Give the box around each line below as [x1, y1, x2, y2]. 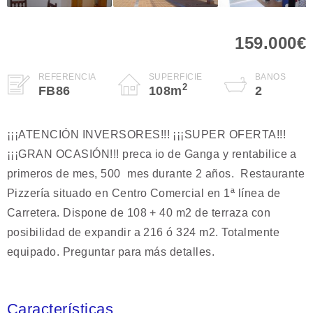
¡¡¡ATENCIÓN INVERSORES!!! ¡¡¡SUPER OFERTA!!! [7, 128, 286, 140]
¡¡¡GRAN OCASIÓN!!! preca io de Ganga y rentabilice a [7, 147, 297, 160]
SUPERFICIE [148, 71, 203, 82]
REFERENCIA [38, 71, 96, 82]
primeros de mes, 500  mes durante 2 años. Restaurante [7, 167, 305, 180]
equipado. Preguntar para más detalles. [7, 245, 215, 258]
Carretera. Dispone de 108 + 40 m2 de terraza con [7, 206, 271, 219]
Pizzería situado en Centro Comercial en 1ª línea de [7, 187, 281, 199]
